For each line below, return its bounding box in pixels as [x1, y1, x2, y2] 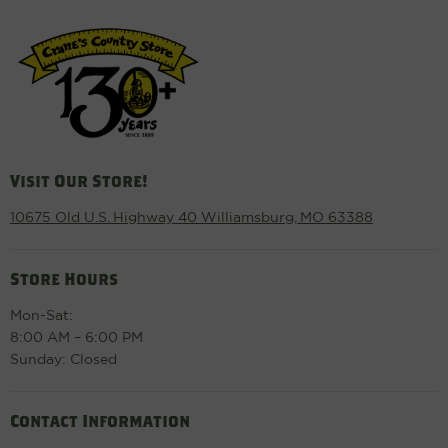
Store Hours [10, 269, 118, 290]
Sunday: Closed [10, 353, 117, 368]
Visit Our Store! [10, 171, 148, 192]
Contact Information [10, 411, 190, 432]
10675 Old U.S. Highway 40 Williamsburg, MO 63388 [10, 211, 373, 226]
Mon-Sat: [10, 309, 73, 324]
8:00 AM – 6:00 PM [10, 331, 143, 346]
